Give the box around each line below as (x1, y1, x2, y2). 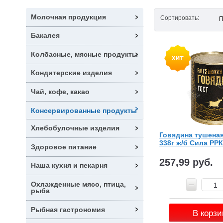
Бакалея (31, 31, 60, 40)
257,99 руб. (159, 157, 213, 168)
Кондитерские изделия (31, 69, 112, 77)
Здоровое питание (31, 142, 97, 151)
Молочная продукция (31, 12, 106, 21)
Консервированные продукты (31, 106, 137, 114)
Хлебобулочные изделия (31, 124, 119, 132)
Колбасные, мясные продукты (31, 50, 138, 58)
